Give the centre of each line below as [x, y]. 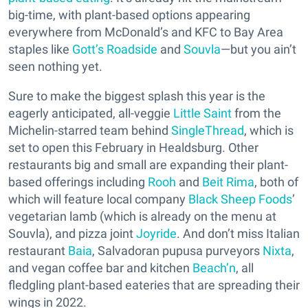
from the [256, 113]
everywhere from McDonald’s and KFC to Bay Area [146, 32]
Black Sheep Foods [240, 199]
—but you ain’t [258, 49]
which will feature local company [98, 199]
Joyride [156, 233]
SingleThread [208, 130]
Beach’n [214, 267]
